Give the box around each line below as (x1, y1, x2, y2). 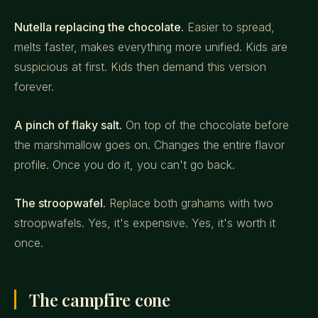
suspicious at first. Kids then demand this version (14, 60, 266, 74)
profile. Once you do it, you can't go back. (14, 158, 235, 172)
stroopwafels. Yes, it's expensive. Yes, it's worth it (14, 216, 275, 230)
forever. (14, 79, 54, 94)
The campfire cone (29, 288, 170, 311)
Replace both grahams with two (106, 196, 273, 210)
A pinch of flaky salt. (14, 118, 122, 132)
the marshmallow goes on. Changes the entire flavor (14, 138, 285, 152)
